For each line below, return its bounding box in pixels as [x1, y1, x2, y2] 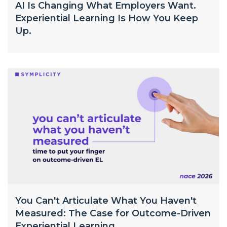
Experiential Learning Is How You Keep [15, 13, 198, 24]
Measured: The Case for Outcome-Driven [15, 208, 211, 219]
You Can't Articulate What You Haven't [15, 195, 197, 206]
